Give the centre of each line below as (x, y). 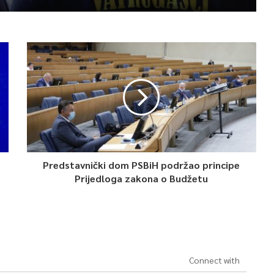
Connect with (214, 260)
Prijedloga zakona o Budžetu (142, 178)
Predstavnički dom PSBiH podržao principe (142, 165)
